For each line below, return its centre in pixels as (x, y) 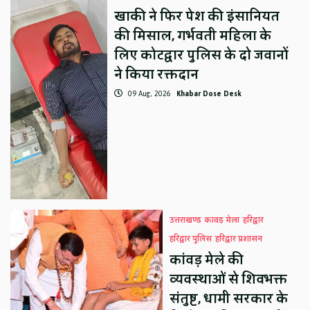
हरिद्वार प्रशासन (239, 239)
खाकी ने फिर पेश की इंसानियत (197, 16)
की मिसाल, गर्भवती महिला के (192, 36)
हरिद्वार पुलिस (191, 239)
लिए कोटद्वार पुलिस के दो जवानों (201, 55)
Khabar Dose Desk (209, 93)
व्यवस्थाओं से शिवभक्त (229, 279)
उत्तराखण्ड (186, 220)
